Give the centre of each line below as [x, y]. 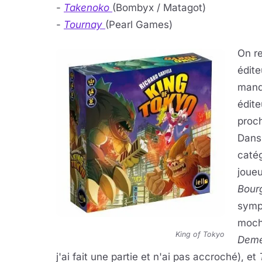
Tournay [85, 25]
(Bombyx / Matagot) [159, 8]
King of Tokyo [200, 234]
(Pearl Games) [139, 25]
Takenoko [88, 8]
